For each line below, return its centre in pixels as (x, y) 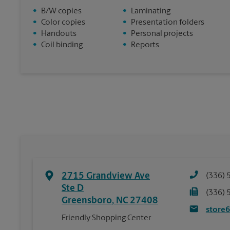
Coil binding (62, 45)
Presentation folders (168, 23)
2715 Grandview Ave (106, 176)
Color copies (63, 23)
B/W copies (61, 11)
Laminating (151, 11)
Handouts (59, 34)
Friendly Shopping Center (106, 218)
